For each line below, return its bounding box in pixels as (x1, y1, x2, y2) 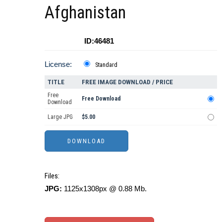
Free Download (82, 95, 121, 102)
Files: (45, 171, 59, 180)
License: (45, 59, 72, 68)
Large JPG (48, 113, 73, 120)
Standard (95, 61, 117, 68)
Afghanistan (45, 2, 126, 23)
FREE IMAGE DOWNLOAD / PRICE (82, 78, 173, 86)
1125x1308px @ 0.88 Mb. (62, 184, 147, 193)
